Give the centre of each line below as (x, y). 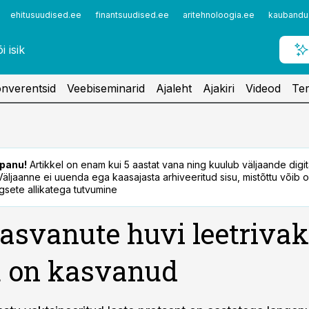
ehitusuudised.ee (46, 15)
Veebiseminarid (106, 88)
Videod (263, 88)
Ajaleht (174, 88)
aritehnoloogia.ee (219, 15)
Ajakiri (219, 88)
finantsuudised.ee (132, 15)
